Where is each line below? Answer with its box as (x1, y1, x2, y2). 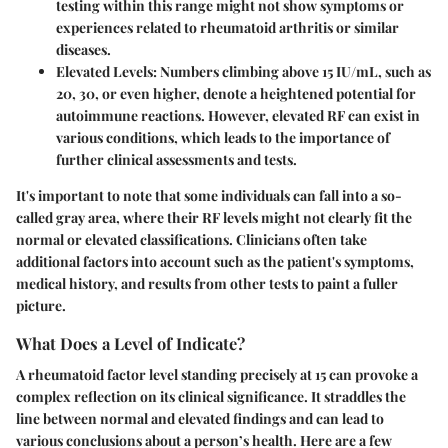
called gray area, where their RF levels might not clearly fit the (16, 208, 412, 227)
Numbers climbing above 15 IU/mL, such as (157, 62, 431, 81)
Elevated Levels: (56, 62, 157, 81)
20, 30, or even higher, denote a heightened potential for (56, 84, 416, 103)
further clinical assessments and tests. (56, 150, 297, 169)
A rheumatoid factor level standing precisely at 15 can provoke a (16, 365, 418, 385)
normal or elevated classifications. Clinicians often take (16, 230, 367, 249)
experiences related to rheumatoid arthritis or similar (56, 18, 399, 37)
